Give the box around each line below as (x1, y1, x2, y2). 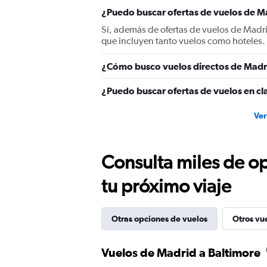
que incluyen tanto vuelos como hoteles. (101, 35, 265, 46)
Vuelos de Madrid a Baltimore (101, 246, 260, 259)
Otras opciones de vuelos (111, 214, 207, 223)
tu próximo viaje (101, 175, 231, 197)
